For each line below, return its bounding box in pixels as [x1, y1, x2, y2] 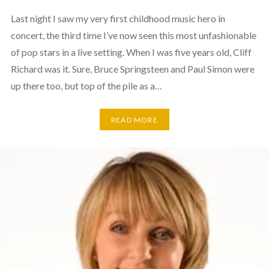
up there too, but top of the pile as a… [10, 80, 162, 92]
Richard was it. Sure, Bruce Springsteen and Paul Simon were [10, 63, 255, 75]
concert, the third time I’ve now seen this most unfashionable [10, 29, 256, 41]
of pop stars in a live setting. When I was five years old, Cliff [10, 46, 252, 58]
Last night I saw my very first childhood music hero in [10, 13, 225, 25]
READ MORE [111, 115, 158, 124]
